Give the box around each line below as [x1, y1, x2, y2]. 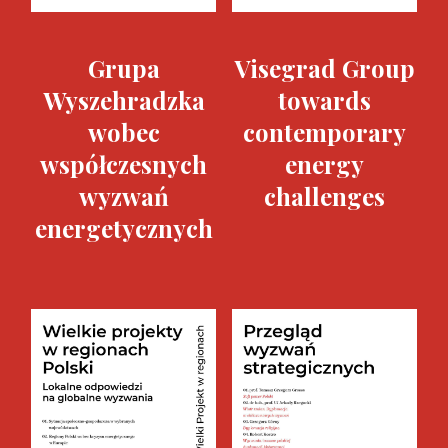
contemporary [243, 116, 406, 148]
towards [278, 84, 371, 116]
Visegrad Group [234, 52, 415, 84]
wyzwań [78, 180, 169, 212]
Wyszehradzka [42, 84, 205, 116]
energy [285, 148, 364, 180]
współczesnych [40, 148, 207, 180]
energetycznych [34, 212, 213, 244]
